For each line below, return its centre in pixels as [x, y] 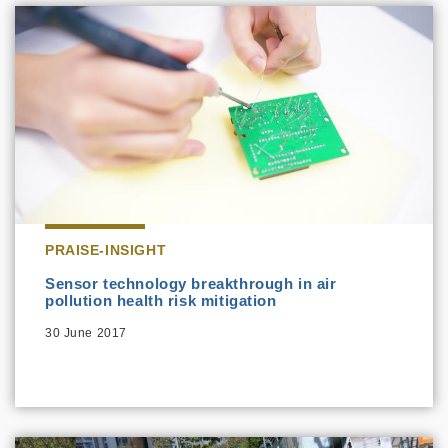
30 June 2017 [86, 333]
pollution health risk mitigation [161, 301]
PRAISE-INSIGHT [106, 251]
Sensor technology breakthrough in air [191, 284]
